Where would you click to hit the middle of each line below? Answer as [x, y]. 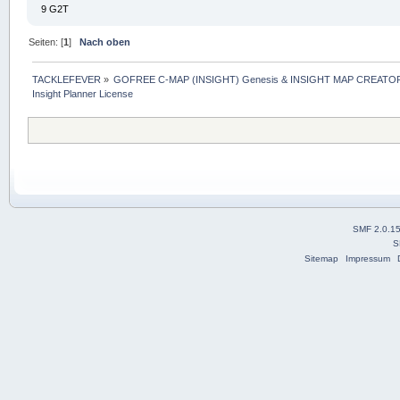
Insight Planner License [83, 94]
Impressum [367, 258]
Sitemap [321, 258]
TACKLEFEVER [67, 80]
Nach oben [105, 42]
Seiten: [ [46, 42]
